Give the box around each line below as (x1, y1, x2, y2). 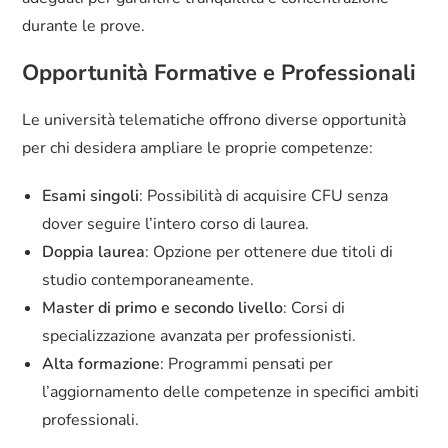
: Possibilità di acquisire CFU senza (139, 185, 389, 208)
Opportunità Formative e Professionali (22, 58, 417, 89)
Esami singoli (42, 185, 140, 208)
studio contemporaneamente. (42, 269, 255, 292)
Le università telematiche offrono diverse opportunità (22, 109, 407, 132)
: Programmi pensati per (160, 353, 334, 376)
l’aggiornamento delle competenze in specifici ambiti (42, 381, 420, 404)
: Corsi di (283, 297, 346, 320)
